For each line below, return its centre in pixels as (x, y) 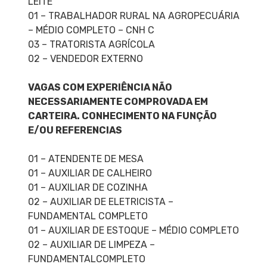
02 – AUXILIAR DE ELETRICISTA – (100, 202)
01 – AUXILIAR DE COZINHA (88, 188)
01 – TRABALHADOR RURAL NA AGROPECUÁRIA (133, 16)
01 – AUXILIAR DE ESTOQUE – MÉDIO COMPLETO (133, 231)
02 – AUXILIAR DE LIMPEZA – (91, 245)
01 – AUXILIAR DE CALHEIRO (90, 173)
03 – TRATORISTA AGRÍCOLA (91, 45)
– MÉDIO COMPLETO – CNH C (91, 30)
